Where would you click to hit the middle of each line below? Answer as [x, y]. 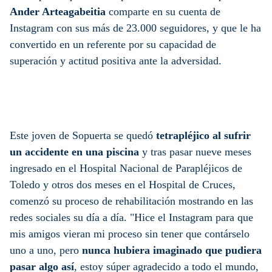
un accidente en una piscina [74, 151]
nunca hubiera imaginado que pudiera [172, 250]
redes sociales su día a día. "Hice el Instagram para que [131, 217]
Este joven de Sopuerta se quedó [83, 135]
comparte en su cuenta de [163, 11]
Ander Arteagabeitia [58, 11]
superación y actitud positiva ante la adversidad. [116, 60]
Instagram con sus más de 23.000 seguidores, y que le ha [135, 28]
